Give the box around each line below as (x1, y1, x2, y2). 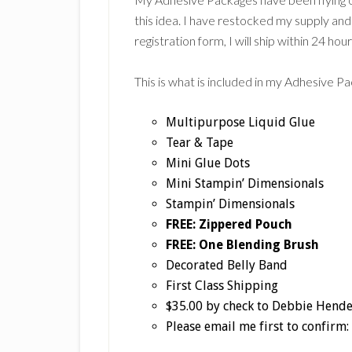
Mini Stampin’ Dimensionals (166, 176, 324, 191)
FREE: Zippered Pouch (166, 217, 292, 232)
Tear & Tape (166, 135, 233, 150)
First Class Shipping (166, 278, 278, 293)
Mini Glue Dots (166, 156, 250, 170)
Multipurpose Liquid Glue (166, 115, 315, 130)
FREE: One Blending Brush (166, 237, 319, 252)
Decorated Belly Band (166, 258, 288, 273)
